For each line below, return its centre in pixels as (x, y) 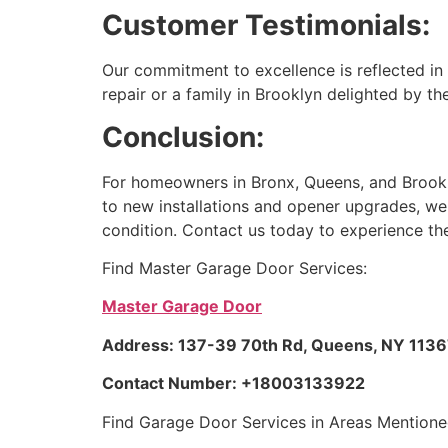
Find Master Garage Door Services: (234, 267)
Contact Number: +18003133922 (233, 383)
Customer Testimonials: (266, 25)
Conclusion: (183, 136)
